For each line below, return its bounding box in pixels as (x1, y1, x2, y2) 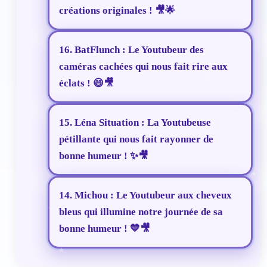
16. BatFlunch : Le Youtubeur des (59, 44, 204, 56)
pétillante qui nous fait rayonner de (59, 133, 213, 145)
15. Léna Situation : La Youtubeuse (59, 117, 211, 129)
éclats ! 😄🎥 (59, 77, 114, 89)
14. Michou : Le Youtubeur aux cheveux (59, 190, 232, 201)
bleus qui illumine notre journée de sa (59, 206, 223, 218)
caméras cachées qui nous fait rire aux (59, 61, 228, 73)
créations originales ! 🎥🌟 (59, 5, 175, 17)
